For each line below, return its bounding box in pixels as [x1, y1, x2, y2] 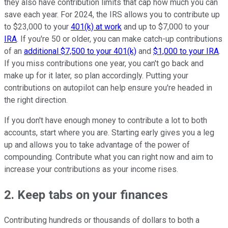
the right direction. [4, 95, 68, 105]
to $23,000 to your [4, 22, 71, 32]
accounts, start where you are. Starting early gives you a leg [4, 128, 214, 138]
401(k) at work [71, 22, 122, 32]
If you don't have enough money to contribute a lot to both [4, 116, 207, 126]
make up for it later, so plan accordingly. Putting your [4, 71, 188, 81]
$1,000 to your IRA [153, 46, 219, 56]
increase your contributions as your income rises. [4, 164, 178, 175]
